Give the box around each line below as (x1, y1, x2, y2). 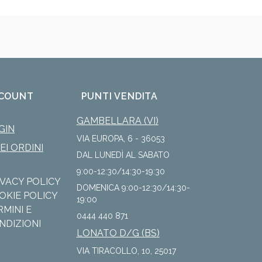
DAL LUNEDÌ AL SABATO (76, 150, 170, 160)
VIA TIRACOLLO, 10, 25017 (76, 246, 176, 256)
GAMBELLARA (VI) (76, 115, 158, 126)
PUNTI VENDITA (81, 91, 158, 102)
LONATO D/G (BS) (76, 227, 160, 239)
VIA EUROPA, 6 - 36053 (76, 134, 165, 143)
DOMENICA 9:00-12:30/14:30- (76, 183, 190, 192)
